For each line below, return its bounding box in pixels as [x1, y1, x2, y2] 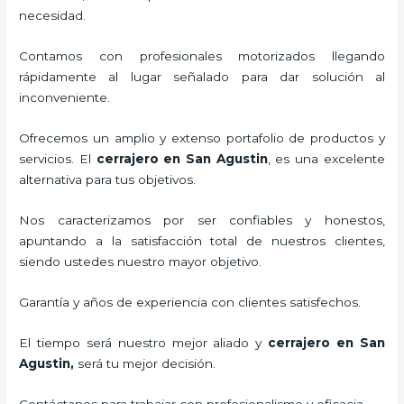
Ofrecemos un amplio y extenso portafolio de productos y [19, 131, 385, 146]
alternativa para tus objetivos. [19, 172, 197, 188]
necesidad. [19, 8, 87, 23]
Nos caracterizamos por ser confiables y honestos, [19, 212, 385, 227]
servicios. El [19, 151, 96, 167]
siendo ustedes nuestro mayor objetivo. [19, 253, 277, 269]
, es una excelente [267, 151, 385, 167]
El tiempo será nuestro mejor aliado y [19, 335, 269, 350]
